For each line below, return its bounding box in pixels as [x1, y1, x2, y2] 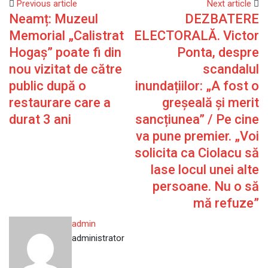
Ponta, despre [177, 45, 259, 60]
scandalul [203, 62, 259, 77]
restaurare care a [9, 95, 111, 110]
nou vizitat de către [9, 62, 122, 77]
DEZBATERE [185, 11, 259, 26]
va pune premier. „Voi [136, 129, 259, 144]
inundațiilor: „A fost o [135, 78, 259, 93]
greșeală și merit [162, 95, 259, 110]
